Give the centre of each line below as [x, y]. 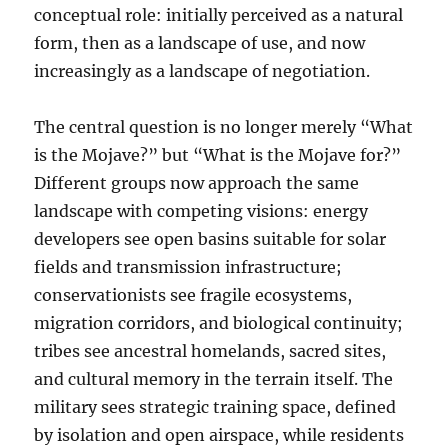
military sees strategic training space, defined [215, 407]
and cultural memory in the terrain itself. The [214, 379]
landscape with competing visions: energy [201, 211]
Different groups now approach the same [197, 183]
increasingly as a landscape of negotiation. [202, 71]
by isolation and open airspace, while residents [219, 435]
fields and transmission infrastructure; [188, 267]
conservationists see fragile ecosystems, [193, 295]
